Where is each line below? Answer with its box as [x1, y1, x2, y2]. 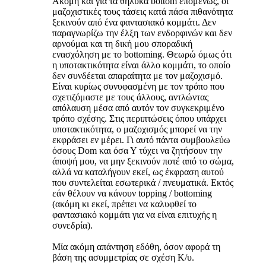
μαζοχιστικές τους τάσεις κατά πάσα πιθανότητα [52, 7, 233, 17]
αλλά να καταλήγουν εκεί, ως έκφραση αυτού [52, 167, 224, 178]
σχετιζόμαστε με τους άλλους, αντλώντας [52, 92, 208, 103]
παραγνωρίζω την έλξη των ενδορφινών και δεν [52, 28, 232, 39]
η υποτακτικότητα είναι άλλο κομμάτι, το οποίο [52, 60, 230, 71]
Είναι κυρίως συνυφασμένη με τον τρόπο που [52, 81, 224, 92]
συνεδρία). [52, 220, 93, 231]
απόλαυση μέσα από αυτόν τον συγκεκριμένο [52, 103, 224, 113]
